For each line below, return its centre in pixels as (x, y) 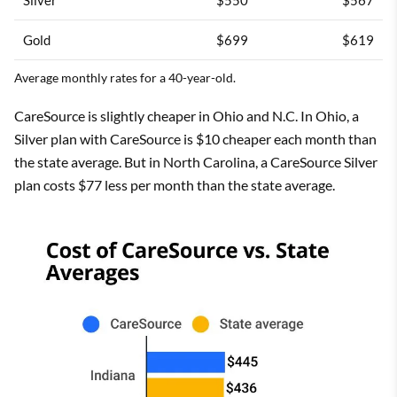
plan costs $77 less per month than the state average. (175, 184)
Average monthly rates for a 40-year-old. (125, 77)
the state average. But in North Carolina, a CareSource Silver (196, 161)
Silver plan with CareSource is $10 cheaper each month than (195, 138)
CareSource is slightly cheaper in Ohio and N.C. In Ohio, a (187, 115)
